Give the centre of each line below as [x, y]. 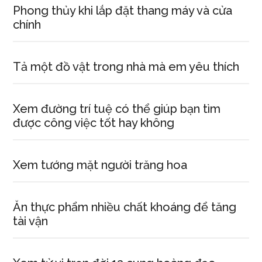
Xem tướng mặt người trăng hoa [100, 165]
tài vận [31, 221]
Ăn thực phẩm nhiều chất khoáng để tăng [125, 207]
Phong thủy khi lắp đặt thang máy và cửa [123, 11]
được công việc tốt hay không [94, 123]
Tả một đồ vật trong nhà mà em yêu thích [126, 67]
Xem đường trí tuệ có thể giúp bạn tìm [117, 109]
